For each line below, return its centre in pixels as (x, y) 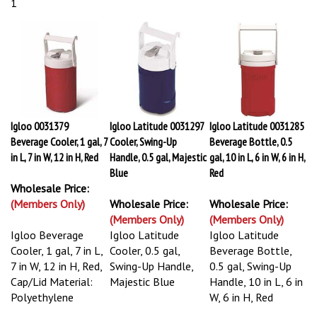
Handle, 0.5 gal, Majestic (158, 157)
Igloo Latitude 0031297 (157, 126)
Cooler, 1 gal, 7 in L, (57, 250)
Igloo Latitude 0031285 (257, 126)
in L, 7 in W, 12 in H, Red (54, 157)
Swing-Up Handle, (151, 266)
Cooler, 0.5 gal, (145, 250)
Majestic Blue (142, 282)
